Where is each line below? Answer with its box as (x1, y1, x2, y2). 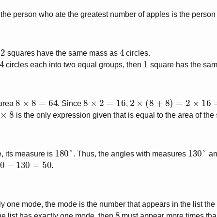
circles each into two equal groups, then (4, 61, 144, 69)
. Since (58, 99, 84, 108)
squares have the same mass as (5, 49, 120, 58)
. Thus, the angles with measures (73, 150, 188, 158)
